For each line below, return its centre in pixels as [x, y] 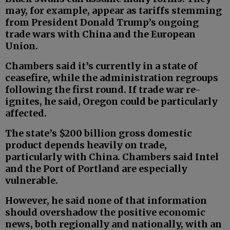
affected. [26, 113]
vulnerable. [32, 181]
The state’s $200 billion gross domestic [99, 133]
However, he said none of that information [106, 201]
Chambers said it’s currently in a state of [101, 66]
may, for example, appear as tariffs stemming [113, 11]
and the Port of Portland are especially [96, 169]
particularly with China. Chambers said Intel [112, 157]
